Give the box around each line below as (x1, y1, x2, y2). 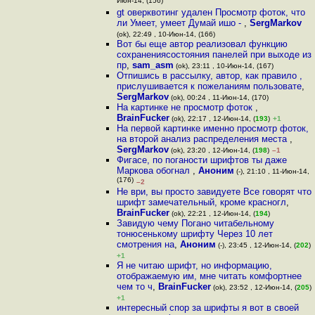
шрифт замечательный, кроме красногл (116, 197, 286, 207)
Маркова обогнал (116, 165, 193, 176)
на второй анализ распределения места (116, 134, 290, 144)
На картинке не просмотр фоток (116, 102, 255, 112)
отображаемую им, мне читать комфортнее (116, 271, 302, 281)
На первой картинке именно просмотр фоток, (116, 123, 309, 134)
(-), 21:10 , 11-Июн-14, (233, 167, 309, 175)
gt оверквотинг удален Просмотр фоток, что (116, 7, 305, 18)
